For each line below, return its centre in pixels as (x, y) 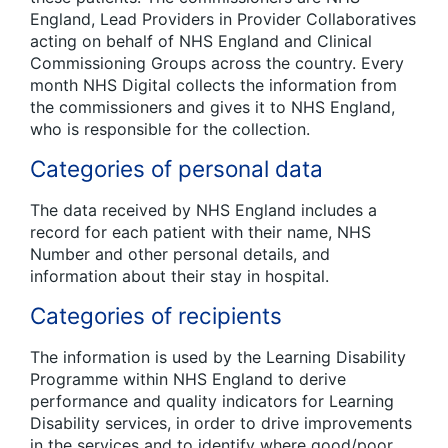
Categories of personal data (176, 168)
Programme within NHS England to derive (188, 378)
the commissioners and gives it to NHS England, (212, 106)
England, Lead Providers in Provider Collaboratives (223, 18)
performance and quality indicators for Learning (212, 400)
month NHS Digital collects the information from (213, 84)
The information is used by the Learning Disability (218, 356)
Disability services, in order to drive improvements (221, 422)
